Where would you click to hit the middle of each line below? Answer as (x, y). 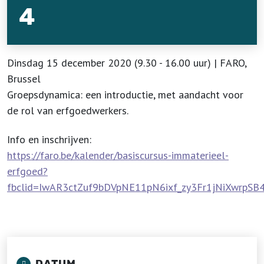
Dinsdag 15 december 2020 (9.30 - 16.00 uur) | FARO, (127, 63)
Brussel (24, 79)
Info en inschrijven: (49, 139)
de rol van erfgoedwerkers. (68, 110)
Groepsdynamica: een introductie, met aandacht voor (125, 95)
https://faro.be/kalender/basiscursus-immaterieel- (118, 155)
